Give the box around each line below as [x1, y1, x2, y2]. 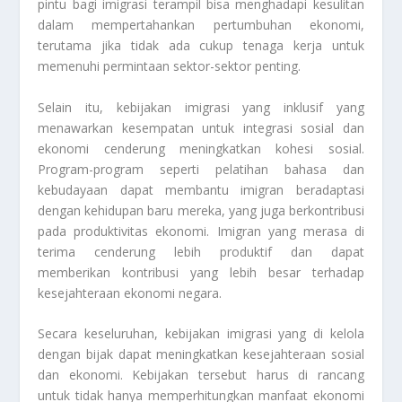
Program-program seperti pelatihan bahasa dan [38, 160, 364, 178]
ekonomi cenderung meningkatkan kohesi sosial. [38, 139, 364, 157]
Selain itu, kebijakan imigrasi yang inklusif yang [38, 98, 364, 116]
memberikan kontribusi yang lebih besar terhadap [38, 263, 364, 281]
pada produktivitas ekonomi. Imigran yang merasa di [38, 222, 364, 240]
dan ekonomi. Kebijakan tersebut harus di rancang [38, 366, 364, 384]
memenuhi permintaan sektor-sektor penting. [38, 57, 301, 75]
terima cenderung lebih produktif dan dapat [38, 242, 364, 260]
